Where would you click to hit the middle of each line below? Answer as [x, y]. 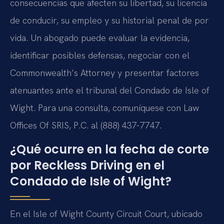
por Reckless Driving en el [87, 165]
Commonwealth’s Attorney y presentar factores [104, 73]
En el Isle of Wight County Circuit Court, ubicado [106, 213]
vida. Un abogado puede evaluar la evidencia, [100, 38]
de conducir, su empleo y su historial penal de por [109, 20]
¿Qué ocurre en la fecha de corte [109, 149]
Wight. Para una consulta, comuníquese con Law [104, 108]
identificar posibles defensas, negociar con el [100, 55]
